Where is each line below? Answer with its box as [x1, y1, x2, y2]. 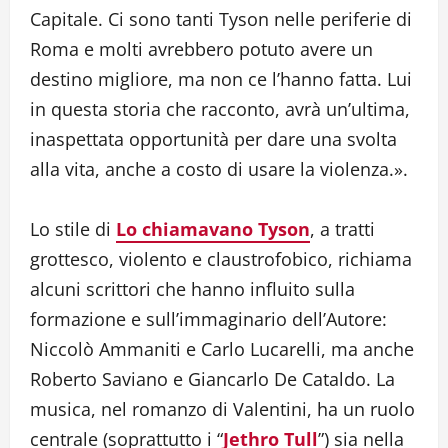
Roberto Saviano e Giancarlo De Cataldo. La [30, 367, 395, 392]
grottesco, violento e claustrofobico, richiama [30, 247, 412, 272]
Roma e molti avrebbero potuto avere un [30, 37, 373, 62]
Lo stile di [30, 217, 116, 242]
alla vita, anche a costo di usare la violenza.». [30, 157, 408, 182]
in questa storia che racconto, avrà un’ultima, [30, 97, 410, 122]
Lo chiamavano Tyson [116, 217, 310, 242]
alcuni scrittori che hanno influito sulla [30, 277, 355, 302]
